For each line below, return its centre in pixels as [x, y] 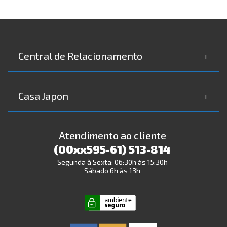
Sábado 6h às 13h [112, 171]
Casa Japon [43, 96]
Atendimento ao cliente [112, 135]
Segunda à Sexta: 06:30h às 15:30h [112, 162]
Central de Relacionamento [80, 56]
